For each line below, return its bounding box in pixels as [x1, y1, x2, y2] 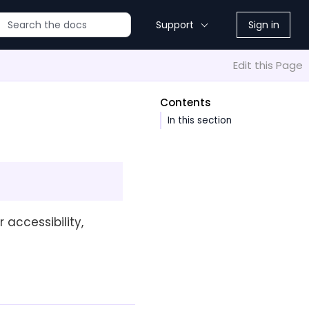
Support [156, 18, 194, 32]
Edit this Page [233, 58, 303, 72]
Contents [159, 94, 211, 110]
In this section [168, 113, 232, 127]
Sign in [248, 18, 279, 32]
